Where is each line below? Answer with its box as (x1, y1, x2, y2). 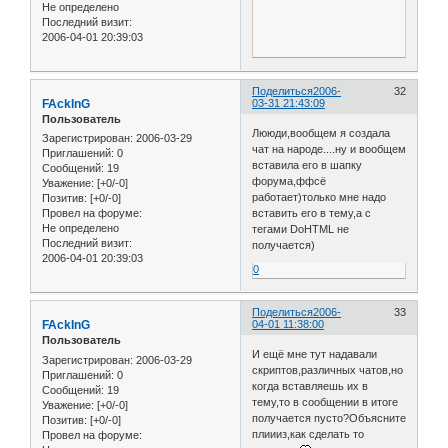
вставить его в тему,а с (252, 206, 372, 219)
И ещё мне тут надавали (252, 347, 378, 360)
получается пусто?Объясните (252, 411, 407, 424)
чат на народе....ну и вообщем (252, 142, 407, 155)
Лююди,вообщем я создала (252, 126, 391, 139)
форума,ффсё (252, 174, 327, 187)
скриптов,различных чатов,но (252, 363, 404, 376)
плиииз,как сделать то (252, 427, 365, 440)
